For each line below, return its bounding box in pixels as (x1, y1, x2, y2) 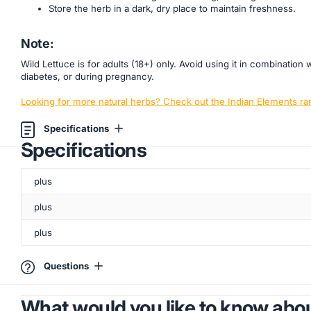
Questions (44, 260, 89, 272)
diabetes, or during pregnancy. (21, 70, 154, 82)
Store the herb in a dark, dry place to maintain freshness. (49, 2, 296, 14)
